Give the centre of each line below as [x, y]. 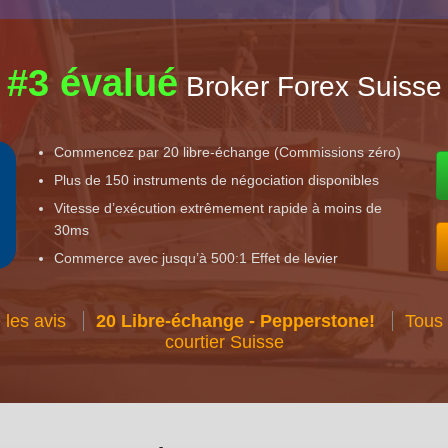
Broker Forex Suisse [309, 86]
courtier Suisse [224, 341]
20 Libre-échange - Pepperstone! [235, 320]
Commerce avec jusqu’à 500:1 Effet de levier [196, 257]
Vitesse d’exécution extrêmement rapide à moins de [218, 207]
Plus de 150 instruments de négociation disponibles [217, 179]
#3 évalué [92, 82]
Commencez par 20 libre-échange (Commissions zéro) [228, 151]
